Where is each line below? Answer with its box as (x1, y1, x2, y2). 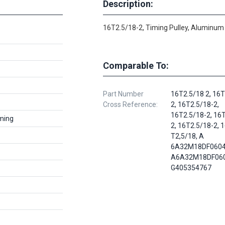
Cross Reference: (103, 100, 158, 108)
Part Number (103, 89, 144, 98)
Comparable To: (103, 60, 169, 71)
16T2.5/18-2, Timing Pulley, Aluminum (103, 23, 224, 32)
